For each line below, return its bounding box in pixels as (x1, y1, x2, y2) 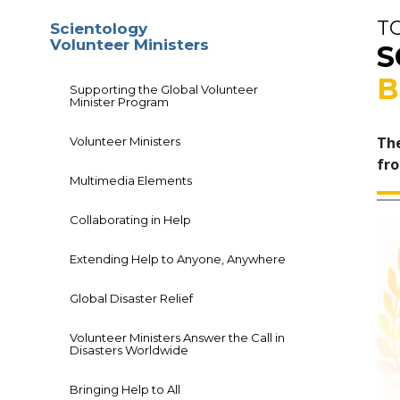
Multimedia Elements (70, 173, 192, 188)
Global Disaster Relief (70, 291, 193, 306)
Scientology (50, 20, 147, 38)
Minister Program (70, 95, 169, 110)
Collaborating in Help (70, 212, 191, 228)
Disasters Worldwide (70, 343, 188, 358)
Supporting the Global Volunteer (70, 82, 258, 97)
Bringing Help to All (70, 382, 180, 397)
